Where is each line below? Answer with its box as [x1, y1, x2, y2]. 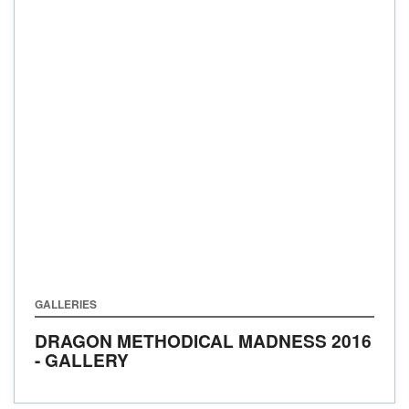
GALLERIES [35, 296, 97, 312]
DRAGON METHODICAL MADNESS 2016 [35, 328, 372, 353]
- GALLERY [35, 347, 129, 372]
